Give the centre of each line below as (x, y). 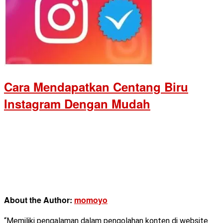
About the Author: (39, 200)
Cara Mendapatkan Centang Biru (96, 86)
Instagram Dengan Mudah (77, 103)
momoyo (91, 200)
